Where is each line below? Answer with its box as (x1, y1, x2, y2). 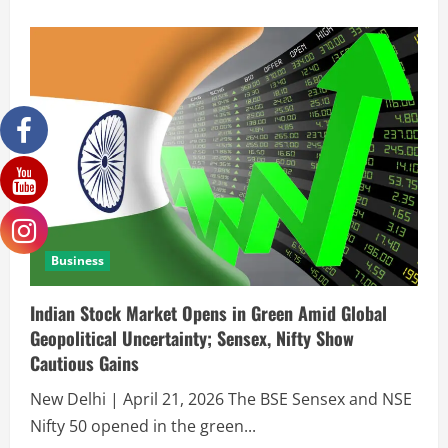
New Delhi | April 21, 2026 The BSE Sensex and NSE (30, 387, 412, 410)
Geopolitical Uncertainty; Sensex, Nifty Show (30, 324, 354, 351)
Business (51, 251, 104, 269)
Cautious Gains (30, 349, 139, 376)
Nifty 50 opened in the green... (30, 414, 256, 437)
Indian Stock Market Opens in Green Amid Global (30, 299, 387, 326)
